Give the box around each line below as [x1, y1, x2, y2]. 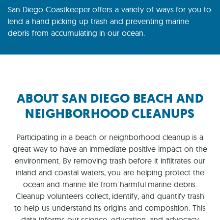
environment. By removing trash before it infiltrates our [15, 156, 205, 166]
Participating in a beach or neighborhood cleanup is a [16, 132, 204, 142]
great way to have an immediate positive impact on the [13, 144, 207, 154]
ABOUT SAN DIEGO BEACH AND [16, 90, 204, 108]
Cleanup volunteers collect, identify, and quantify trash [16, 191, 204, 201]
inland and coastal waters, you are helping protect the [16, 167, 204, 178]
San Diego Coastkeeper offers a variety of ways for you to [8, 4, 211, 15]
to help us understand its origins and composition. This [14, 203, 206, 213]
